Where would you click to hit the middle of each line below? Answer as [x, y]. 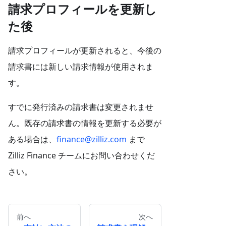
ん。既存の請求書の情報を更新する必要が [85, 123]
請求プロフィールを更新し [82, 9]
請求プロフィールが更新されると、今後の [85, 51]
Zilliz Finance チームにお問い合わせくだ [81, 156]
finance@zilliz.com [92, 139]
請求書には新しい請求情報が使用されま [81, 67]
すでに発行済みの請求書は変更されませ [81, 107]
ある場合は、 [32, 139]
